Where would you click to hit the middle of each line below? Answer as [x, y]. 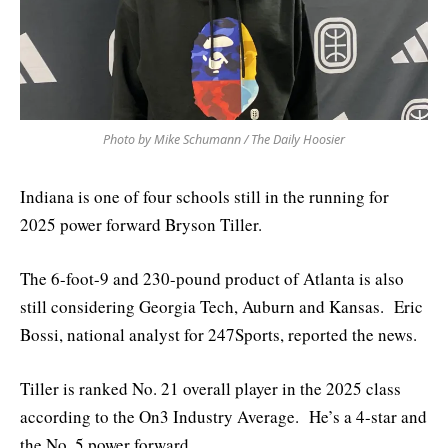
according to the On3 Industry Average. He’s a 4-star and [223, 417]
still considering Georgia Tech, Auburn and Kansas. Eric [221, 307]
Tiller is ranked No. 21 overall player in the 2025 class [210, 389]
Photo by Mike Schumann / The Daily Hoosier [224, 139]
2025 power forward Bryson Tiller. [141, 224]
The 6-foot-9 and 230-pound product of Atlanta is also [212, 279]
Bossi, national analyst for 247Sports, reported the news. [218, 335]
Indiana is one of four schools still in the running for [204, 196]
